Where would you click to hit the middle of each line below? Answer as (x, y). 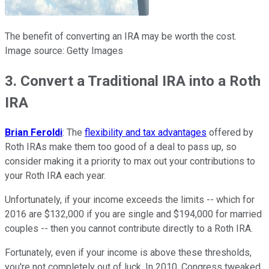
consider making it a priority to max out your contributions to (130, 162)
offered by (230, 133)
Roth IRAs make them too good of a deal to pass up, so (121, 147)
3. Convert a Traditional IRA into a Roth (133, 81)
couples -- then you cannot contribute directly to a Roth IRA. (129, 229)
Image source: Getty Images (64, 51)
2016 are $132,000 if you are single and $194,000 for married (133, 214)
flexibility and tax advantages (146, 133)
